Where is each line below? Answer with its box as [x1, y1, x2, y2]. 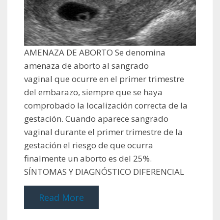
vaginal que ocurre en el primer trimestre [24, 73, 184, 85]
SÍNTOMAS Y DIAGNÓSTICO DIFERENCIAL [24, 166, 184, 178]
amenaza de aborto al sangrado [24, 60, 149, 72]
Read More [39, 192, 84, 204]
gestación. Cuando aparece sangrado [24, 113, 168, 125]
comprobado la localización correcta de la [24, 100, 188, 111]
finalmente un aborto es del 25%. [24, 153, 152, 165]
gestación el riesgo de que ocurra [24, 139, 153, 151]
